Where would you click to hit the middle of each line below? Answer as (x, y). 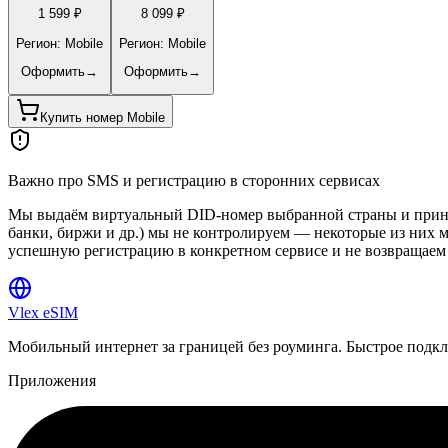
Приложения (52, 381)
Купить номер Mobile (102, 118)
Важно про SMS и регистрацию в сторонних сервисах (194, 181)
